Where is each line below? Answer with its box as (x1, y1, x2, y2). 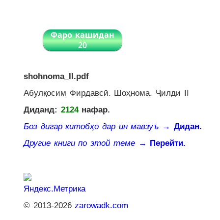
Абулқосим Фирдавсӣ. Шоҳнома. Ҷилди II (24, 88, 189, 98)
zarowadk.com (75, 201, 129, 210)
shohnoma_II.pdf (24, 72, 89, 81)
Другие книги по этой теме (24, 138, 135, 148)
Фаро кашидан (51, 29, 114, 40)
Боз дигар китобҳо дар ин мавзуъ (24, 122, 159, 131)
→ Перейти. (138, 138, 186, 148)
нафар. (78, 105, 110, 114)
